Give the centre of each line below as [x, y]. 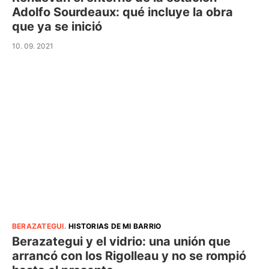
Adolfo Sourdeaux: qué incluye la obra [122, 12]
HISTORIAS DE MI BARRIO [115, 226]
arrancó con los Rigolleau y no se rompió [129, 256]
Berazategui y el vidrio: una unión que [121, 242]
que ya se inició [57, 27]
